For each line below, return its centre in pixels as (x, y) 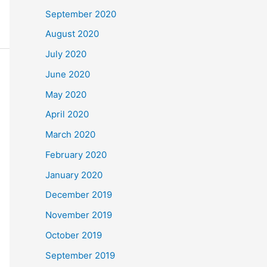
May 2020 (66, 94)
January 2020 (74, 175)
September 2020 (81, 14)
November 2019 (79, 215)
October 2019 (74, 235)
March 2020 (70, 135)
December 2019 (79, 195)
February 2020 (76, 154)
